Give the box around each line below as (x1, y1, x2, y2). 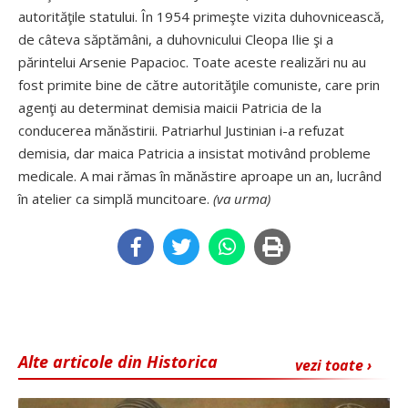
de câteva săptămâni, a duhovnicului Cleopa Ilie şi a (18, 30, 333, 48)
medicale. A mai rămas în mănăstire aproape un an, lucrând (18, 167, 382, 185)
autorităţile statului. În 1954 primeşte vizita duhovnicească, (18, 7, 384, 25)
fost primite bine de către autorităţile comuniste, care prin (18, 76, 380, 94)
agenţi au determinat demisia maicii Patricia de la (18, 98, 321, 117)
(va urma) (213, 189, 270, 208)
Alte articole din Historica (18, 351, 218, 372)
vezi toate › (295, 355, 372, 375)
